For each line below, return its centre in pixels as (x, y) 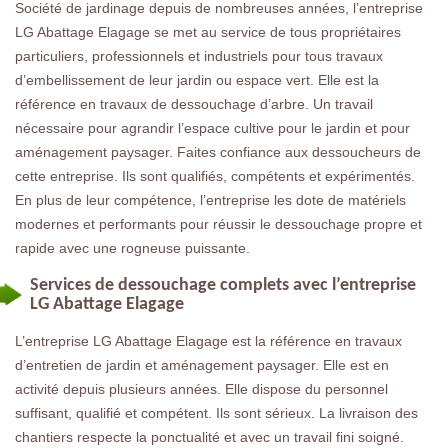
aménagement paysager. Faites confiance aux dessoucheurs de (218, 151)
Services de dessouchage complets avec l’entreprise (223, 285)
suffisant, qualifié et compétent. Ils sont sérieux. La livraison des (216, 412)
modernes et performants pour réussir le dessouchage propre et (218, 223)
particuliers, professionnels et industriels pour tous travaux (199, 55)
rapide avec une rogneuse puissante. (132, 247)
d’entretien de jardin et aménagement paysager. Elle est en (202, 364)
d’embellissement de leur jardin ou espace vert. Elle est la (197, 79)
